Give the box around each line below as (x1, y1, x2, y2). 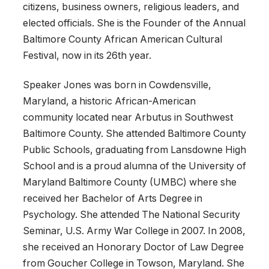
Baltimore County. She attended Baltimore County (23, 128, 246, 140)
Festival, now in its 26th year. (23, 50, 151, 62)
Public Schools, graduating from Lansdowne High (23, 144, 246, 156)
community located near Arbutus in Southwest (23, 112, 233, 124)
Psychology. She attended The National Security (23, 209, 240, 221)
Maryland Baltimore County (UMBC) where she (23, 177, 237, 189)
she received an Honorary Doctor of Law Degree (23, 241, 244, 253)
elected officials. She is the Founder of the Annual (23, 17, 246, 29)
